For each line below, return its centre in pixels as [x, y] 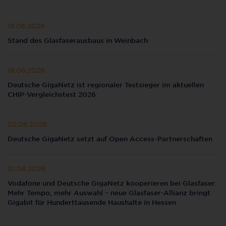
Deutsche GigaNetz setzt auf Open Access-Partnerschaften [110, 139]
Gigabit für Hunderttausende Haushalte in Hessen [92, 203]
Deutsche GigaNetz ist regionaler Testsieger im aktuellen [106, 85]
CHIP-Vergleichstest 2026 [52, 95]
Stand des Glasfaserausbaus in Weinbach [78, 41]
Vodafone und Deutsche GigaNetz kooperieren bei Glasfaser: [112, 183]
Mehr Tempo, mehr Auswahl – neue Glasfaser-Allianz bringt [109, 193]
